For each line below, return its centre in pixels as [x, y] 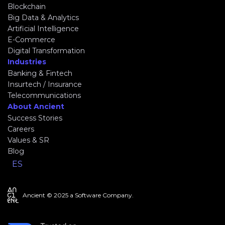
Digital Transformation [46, 50]
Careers [21, 129]
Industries [27, 62]
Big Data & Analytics [43, 17]
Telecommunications [44, 95]
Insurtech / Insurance [45, 84]
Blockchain [27, 6]
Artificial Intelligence [43, 28]
